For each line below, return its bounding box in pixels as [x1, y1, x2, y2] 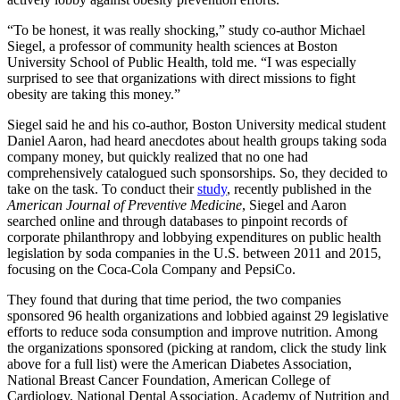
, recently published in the [227, 181, 371, 196]
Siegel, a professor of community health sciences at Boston [7, 38, 337, 54]
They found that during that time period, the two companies [7, 292, 341, 307]
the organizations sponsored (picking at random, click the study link [7, 340, 387, 355]
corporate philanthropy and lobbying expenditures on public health [7, 229, 381, 245]
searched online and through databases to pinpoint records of [7, 213, 347, 229]
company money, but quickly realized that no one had [7, 149, 308, 164]
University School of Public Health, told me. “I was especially [7, 54, 356, 70]
